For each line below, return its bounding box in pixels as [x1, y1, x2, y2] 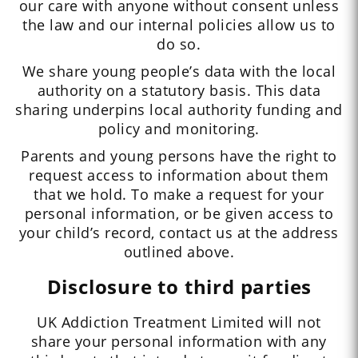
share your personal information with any [30, 332, 327, 352]
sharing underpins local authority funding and [15, 100, 343, 120]
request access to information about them [29, 165, 329, 185]
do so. [157, 34, 201, 54]
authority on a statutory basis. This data [37, 81, 321, 101]
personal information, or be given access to [24, 204, 334, 224]
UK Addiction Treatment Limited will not [37, 312, 321, 332]
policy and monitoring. [97, 119, 260, 139]
